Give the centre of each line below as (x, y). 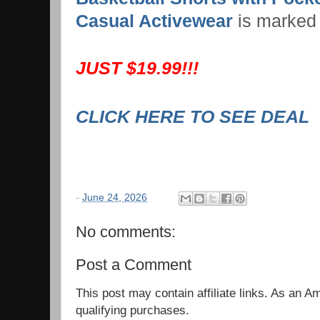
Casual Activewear (154, 21)
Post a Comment (134, 265)
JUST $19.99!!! (140, 68)
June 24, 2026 (115, 198)
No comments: (126, 232)
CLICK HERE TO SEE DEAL (195, 116)
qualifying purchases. (132, 310)
